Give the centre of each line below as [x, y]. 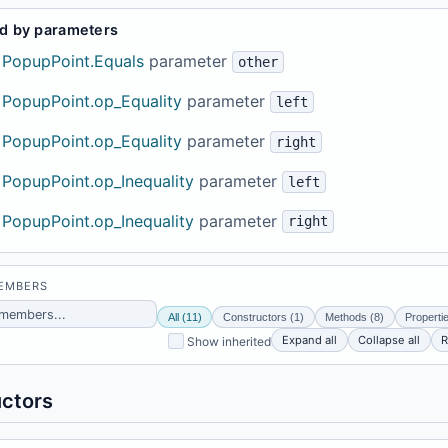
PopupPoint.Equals [73, 61]
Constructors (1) [263, 317]
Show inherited [229, 341]
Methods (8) [355, 317]
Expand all [310, 340]
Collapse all [389, 340]
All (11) [184, 317]
